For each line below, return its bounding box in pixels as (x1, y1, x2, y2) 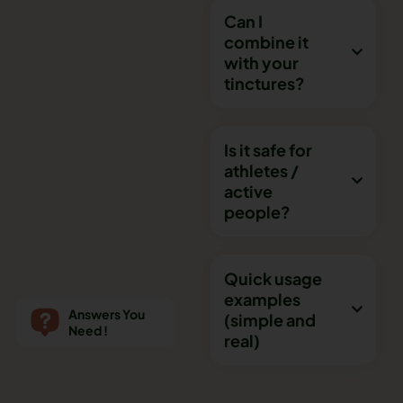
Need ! (68, 321, 108, 338)
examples (224, 288, 300, 309)
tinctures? (224, 72, 305, 94)
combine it (224, 31, 309, 52)
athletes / (224, 159, 299, 181)
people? (224, 201, 291, 222)
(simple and (224, 309, 316, 330)
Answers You (68, 305, 145, 322)
